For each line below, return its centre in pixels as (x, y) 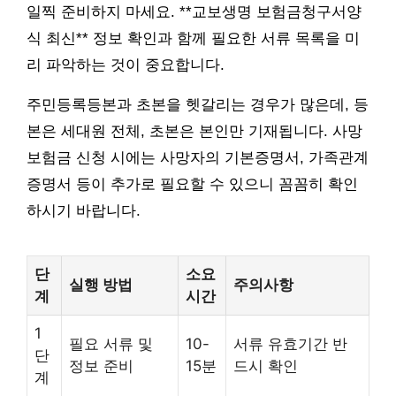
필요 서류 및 (111, 344)
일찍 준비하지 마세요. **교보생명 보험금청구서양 (194, 12)
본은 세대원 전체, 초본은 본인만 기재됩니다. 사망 (194, 132)
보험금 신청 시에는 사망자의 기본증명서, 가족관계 (198, 158)
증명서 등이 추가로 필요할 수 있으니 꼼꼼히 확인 (192, 185)
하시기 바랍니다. (84, 211)
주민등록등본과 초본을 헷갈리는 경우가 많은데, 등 (198, 105)
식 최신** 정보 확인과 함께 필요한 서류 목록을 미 (193, 39)
